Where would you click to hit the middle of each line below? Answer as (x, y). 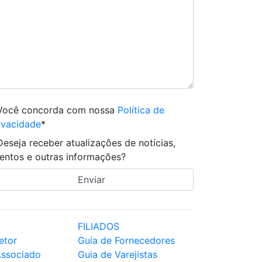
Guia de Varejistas (118, 254)
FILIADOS (99, 226)
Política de (141, 110)
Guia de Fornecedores (126, 240)
